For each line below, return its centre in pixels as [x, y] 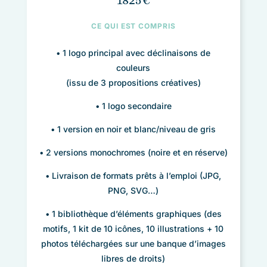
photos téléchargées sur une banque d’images [133, 243]
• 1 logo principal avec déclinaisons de [133, 52]
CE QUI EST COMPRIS [133, 26]
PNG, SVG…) [133, 190]
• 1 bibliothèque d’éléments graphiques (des [133, 213]
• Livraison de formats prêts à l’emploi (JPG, [133, 175]
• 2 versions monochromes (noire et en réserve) [133, 152]
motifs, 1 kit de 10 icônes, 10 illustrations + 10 [133, 228]
